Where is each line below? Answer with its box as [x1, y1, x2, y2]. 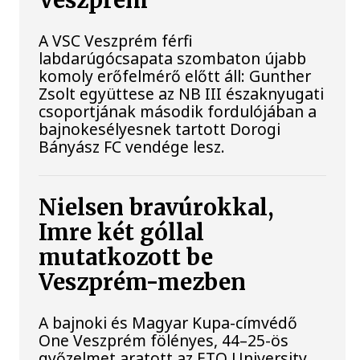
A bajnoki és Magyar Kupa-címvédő [39, 312, 298, 334]
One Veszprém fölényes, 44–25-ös [39, 329, 289, 352]
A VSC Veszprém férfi [39, 30, 194, 52]
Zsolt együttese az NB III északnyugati [39, 83, 325, 105]
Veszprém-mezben [39, 268, 247, 297]
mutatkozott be [39, 243, 214, 272]
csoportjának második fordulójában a [39, 100, 317, 123]
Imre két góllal [39, 219, 205, 247]
